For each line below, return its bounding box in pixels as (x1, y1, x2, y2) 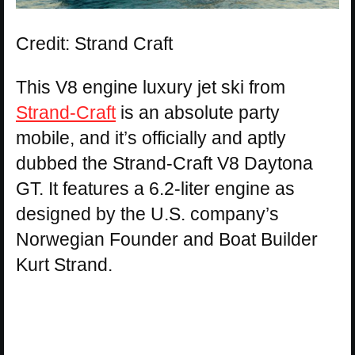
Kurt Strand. (16, 254, 113, 276)
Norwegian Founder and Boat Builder (16, 229, 318, 250)
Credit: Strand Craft (16, 33, 173, 55)
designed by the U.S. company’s (16, 204, 279, 225)
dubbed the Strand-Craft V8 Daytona (16, 153, 313, 174)
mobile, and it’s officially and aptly (16, 128, 286, 149)
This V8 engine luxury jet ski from (16, 77, 285, 98)
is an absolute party (116, 102, 280, 124)
